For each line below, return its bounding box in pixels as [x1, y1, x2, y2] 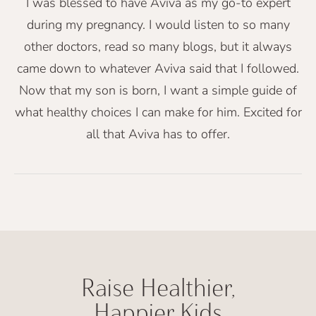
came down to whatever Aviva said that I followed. [17, 59, 299, 77]
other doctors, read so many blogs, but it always [24, 37, 292, 55]
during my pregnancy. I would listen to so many [26, 16, 290, 33]
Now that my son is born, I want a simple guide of [19, 81, 297, 99]
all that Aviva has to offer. [86, 125, 230, 142]
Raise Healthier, [80, 273, 236, 303]
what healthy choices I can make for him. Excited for [14, 103, 302, 121]
